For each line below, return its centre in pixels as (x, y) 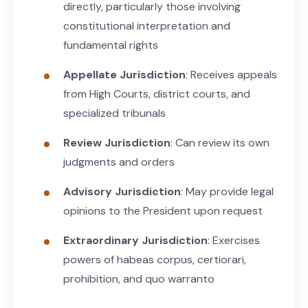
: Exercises (234, 240)
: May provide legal (227, 191)
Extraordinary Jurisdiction (135, 240)
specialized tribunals (114, 113)
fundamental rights (111, 45)
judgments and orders (119, 162)
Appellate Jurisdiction (124, 74)
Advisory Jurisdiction (122, 191)
